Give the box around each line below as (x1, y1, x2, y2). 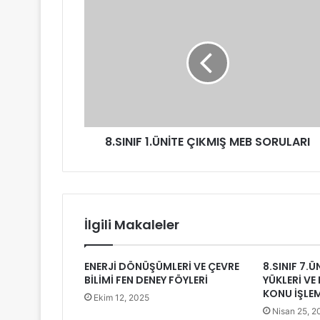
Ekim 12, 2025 (94, 292, 149, 304)
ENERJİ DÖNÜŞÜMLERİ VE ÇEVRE (84, 259, 239, 274)
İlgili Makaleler (84, 216, 179, 234)
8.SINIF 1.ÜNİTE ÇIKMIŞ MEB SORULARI (105, 134, 310, 151)
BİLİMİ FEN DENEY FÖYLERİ (84, 273, 208, 288)
